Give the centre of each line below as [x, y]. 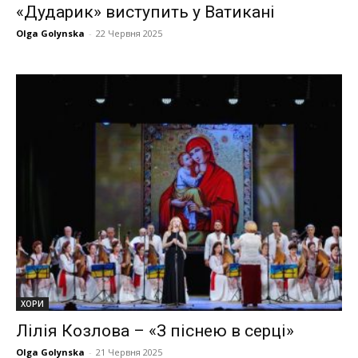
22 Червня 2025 [129, 34]
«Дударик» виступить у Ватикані [145, 12]
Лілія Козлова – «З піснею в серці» [155, 331]
